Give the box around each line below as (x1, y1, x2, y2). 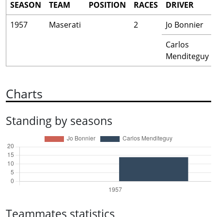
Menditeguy (166, 51, 209, 62)
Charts (6, 85, 43, 102)
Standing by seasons (6, 113, 112, 128)
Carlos (166, 39, 189, 50)
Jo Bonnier (166, 19, 203, 30)
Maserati (49, 19, 81, 30)
